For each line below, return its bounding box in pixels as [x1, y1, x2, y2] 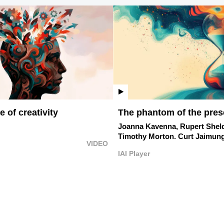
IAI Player [118, 149, 150, 157]
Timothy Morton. [118, 131, 178, 140]
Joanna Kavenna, [118, 121, 180, 130]
